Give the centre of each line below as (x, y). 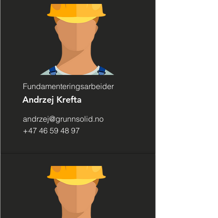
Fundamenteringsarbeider (68, 86)
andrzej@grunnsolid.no (63, 119)
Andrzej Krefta (52, 100)
